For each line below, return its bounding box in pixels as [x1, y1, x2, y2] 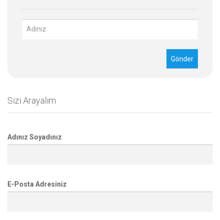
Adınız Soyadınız [7, 133, 62, 141]
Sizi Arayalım [7, 95, 56, 106]
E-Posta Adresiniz [7, 180, 67, 188]
